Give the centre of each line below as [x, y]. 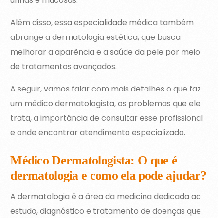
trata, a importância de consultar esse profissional [107, 118]
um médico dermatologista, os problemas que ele [106, 104]
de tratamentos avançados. [64, 67]
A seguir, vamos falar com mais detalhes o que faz [106, 89]
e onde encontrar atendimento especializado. [98, 133]
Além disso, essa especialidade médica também [102, 23]
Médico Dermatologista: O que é [94, 161]
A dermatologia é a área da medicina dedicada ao [106, 197]
